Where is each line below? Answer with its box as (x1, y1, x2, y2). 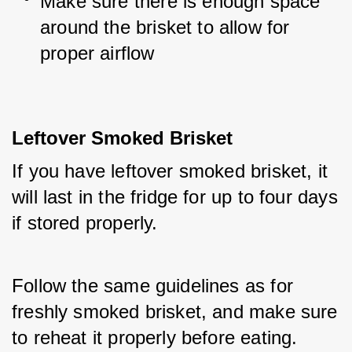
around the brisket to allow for (40, 16, 290, 38)
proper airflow (40, 42, 155, 64)
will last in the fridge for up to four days (12, 186, 338, 207)
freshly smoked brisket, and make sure (12, 301, 338, 322)
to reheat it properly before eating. (12, 327, 298, 348)
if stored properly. (12, 212, 163, 233)
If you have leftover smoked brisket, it (12, 160, 328, 181)
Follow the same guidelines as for (12, 275, 293, 296)
